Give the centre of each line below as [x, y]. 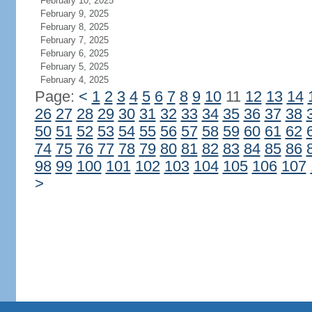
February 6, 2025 [74, 53]
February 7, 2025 [74, 40]
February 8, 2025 [74, 27]
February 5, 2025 [74, 67]
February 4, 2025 [74, 80]
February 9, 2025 [74, 14]
